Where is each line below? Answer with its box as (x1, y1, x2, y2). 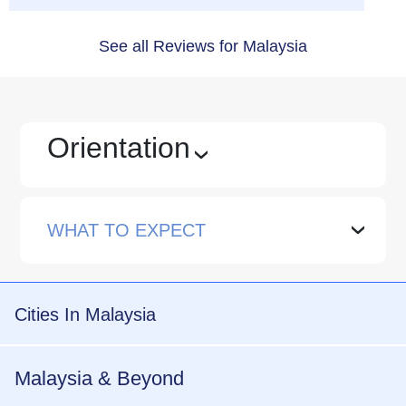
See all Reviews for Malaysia (99, 36, 307, 55)
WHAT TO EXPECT (47, 219, 207, 240)
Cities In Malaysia (14, 304, 156, 324)
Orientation (47, 130, 191, 164)
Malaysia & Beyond (14, 366, 184, 390)
